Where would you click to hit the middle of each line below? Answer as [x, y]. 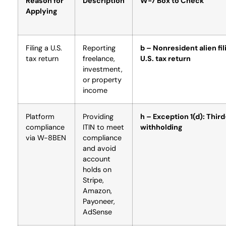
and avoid [99, 148]
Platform [40, 116]
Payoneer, [99, 201]
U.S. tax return [165, 58]
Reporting [99, 48]
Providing [98, 116]
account [97, 159]
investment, [103, 69]
